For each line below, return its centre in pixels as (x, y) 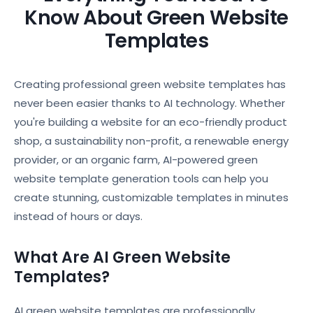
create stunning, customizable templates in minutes (151, 197)
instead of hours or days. (78, 216)
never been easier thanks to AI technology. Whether (150, 103)
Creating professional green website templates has (150, 84)
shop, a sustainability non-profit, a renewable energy (151, 141)
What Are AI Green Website (122, 257)
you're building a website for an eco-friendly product (151, 122)
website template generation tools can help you (141, 179)
